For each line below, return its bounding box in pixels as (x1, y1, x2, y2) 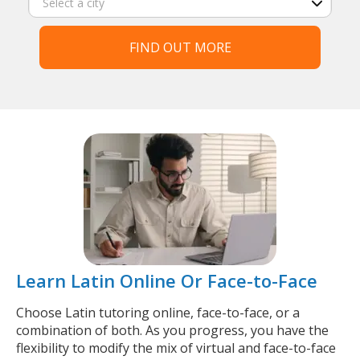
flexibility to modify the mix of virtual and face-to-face (16, 339, 336, 357)
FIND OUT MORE (129, 39, 231, 56)
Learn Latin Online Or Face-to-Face (16, 268, 317, 292)
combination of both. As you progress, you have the (16, 321, 329, 339)
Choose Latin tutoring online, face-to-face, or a (16, 304, 300, 321)
